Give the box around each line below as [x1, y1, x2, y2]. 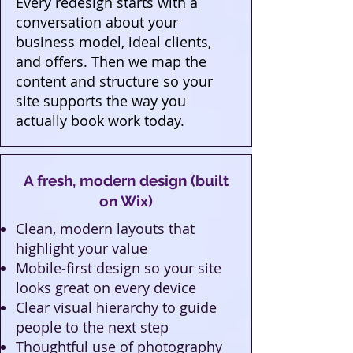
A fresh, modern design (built [24, 172, 229, 189]
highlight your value [16, 239, 147, 258]
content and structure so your [16, 72, 213, 91]
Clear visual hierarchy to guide [16, 298, 217, 317]
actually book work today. [16, 111, 184, 130]
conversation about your [16, 13, 178, 32]
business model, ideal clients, [16, 32, 211, 51]
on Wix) [99, 192, 153, 210]
